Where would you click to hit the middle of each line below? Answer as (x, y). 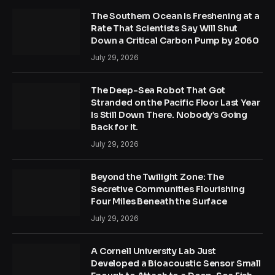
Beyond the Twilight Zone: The (157, 176)
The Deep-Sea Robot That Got (158, 90)
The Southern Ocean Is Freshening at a (175, 16)
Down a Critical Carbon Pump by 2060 (175, 40)
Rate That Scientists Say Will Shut (165, 28)
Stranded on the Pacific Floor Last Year (176, 102)
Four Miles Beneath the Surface (159, 201)
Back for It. (115, 127)
